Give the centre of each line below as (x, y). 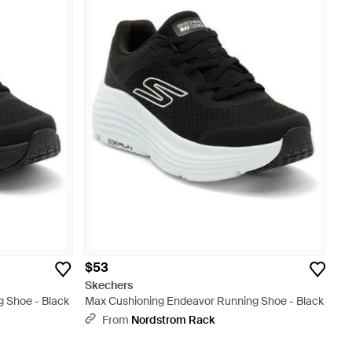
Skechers (109, 285)
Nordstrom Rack (173, 320)
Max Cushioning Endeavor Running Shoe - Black (204, 301)
